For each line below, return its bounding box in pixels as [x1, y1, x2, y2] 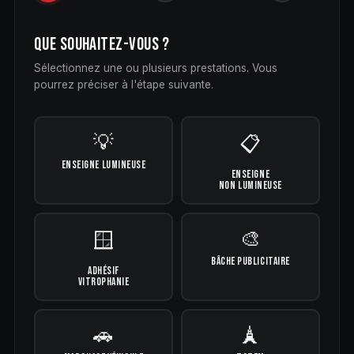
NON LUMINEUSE [218, 179, 282, 192]
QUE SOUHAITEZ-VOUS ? [33, 33, 170, 55]
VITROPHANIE [77, 275, 130, 288]
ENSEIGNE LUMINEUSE [61, 158, 146, 171]
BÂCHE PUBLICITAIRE [211, 254, 290, 268]
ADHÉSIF [88, 264, 119, 277]
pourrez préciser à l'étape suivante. [33, 78, 213, 92]
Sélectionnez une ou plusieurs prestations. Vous [33, 62, 277, 75]
